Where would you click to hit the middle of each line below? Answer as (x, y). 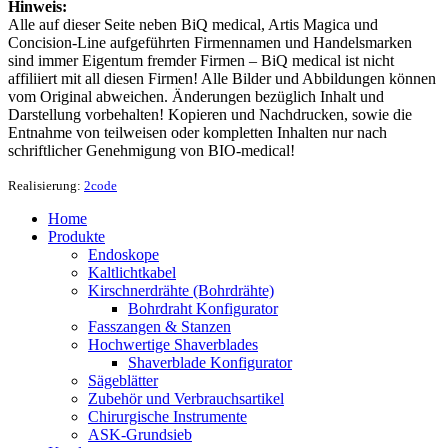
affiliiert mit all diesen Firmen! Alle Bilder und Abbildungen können (222, 78)
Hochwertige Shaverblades (173, 344)
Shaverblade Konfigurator (210, 362)
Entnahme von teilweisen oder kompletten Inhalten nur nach (197, 132)
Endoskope (123, 254)
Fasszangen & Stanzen (159, 326)
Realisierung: (46, 185)
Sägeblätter (123, 380)
